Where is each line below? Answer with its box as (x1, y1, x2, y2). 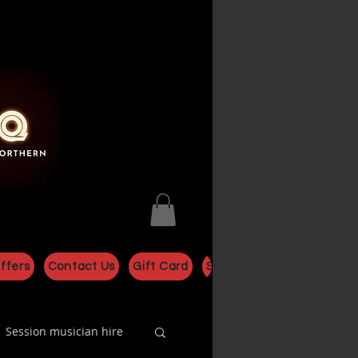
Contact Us (47, 260, 115, 272)
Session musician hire (6, 324, 123, 340)
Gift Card (133, 260, 189, 272)
